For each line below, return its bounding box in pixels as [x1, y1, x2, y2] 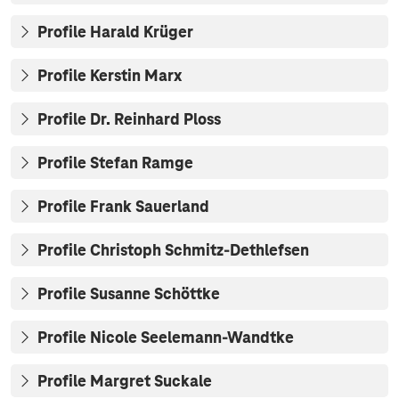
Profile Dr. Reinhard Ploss [37, 110, 221, 129]
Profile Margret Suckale [37, 372, 212, 391]
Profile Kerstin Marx [37, 67, 182, 85]
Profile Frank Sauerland [37, 198, 209, 216]
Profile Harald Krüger [37, 23, 193, 42]
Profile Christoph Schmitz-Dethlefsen [37, 241, 309, 260]
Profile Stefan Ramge [37, 154, 193, 173]
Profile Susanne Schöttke [37, 285, 220, 304]
